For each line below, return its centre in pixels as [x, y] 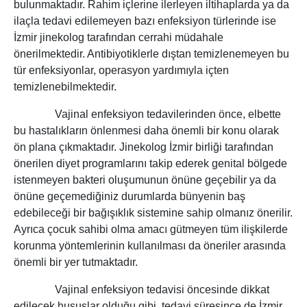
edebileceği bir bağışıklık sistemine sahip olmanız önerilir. [153, 213]
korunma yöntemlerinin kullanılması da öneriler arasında [150, 246]
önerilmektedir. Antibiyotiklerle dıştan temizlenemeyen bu [151, 54]
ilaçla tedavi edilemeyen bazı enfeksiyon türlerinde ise [145, 21]
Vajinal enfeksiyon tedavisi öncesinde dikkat [142, 290]
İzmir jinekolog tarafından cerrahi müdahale [119, 38]
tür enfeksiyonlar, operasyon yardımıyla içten [121, 71]
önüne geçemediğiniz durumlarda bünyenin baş [130, 197]
